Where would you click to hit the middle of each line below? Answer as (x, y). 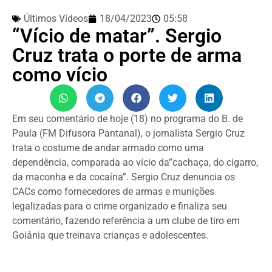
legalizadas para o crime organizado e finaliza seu (120, 206)
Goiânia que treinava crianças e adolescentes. (110, 235)
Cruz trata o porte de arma (127, 55)
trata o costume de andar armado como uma (108, 148)
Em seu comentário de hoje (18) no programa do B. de (127, 118)
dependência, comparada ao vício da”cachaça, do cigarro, (135, 162)
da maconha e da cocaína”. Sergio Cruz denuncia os (124, 177)
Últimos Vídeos (56, 18)
